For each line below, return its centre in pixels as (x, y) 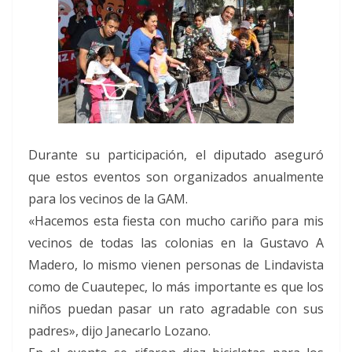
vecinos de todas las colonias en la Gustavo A (176, 242)
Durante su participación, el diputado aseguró (176, 154)
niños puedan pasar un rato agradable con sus (176, 308)
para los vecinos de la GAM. (108, 198)
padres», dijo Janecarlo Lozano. (119, 330)
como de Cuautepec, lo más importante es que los (176, 286)
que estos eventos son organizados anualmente (176, 176)
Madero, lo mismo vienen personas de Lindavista (176, 264)
